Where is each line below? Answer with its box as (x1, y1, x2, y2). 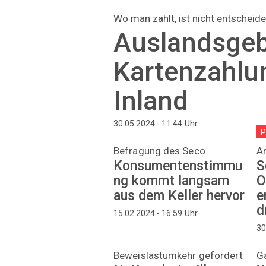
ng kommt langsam (113, 173, 229, 189)
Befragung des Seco (113, 145, 205, 157)
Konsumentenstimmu (113, 158, 242, 175)
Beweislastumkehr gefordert (113, 249, 243, 261)
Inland (113, 84, 188, 116)
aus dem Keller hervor (113, 188, 245, 204)
